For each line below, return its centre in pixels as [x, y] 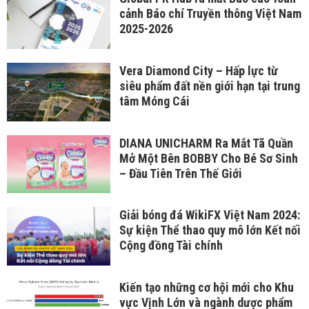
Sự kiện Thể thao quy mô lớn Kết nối [210, 230]
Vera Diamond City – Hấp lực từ [198, 70]
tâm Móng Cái [154, 101]
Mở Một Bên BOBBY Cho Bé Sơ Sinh [208, 158]
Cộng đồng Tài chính [171, 246]
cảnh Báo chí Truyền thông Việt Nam [210, 14]
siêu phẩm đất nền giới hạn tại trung [209, 86]
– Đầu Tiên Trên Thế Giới [180, 173]
